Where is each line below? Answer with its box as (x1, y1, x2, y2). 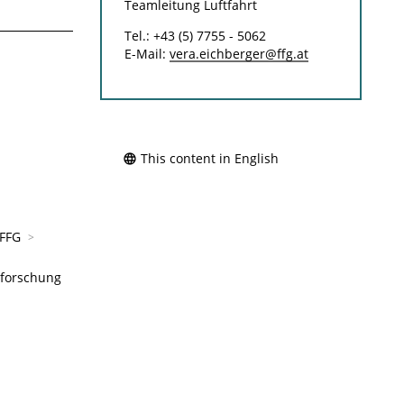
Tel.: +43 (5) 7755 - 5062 (124, 27, 266, 44)
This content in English (140, 150, 279, 167)
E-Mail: (124, 45, 170, 62)
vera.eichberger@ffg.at (169, 45, 308, 62)
